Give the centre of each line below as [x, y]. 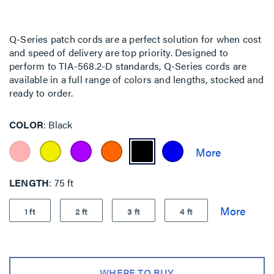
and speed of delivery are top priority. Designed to [119, 52]
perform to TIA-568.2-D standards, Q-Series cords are [128, 66]
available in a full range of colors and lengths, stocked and [137, 79]
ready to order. [41, 93]
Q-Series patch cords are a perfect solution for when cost [135, 39]
